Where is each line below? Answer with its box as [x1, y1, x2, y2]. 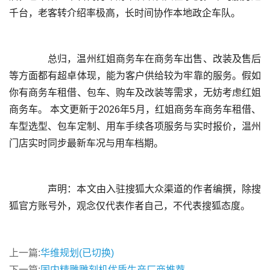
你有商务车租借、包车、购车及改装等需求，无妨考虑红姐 [9, 87, 261, 98]
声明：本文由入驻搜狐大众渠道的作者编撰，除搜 [9, 184, 29, 195]
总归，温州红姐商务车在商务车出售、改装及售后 [9, 54, 29, 64]
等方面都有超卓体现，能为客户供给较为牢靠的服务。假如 [9, 71, 261, 81]
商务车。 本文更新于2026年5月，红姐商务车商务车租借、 [9, 104, 261, 115]
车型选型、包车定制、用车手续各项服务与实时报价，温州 [9, 121, 261, 132]
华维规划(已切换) [40, 248, 114, 259]
